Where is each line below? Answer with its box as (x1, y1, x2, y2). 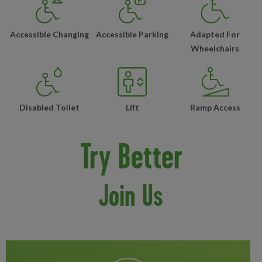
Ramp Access (189, 102, 240, 112)
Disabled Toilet (19, 102, 80, 112)
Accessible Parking (96, 29, 168, 39)
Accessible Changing (9, 29, 89, 39)
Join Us (99, 178, 163, 212)
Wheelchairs (191, 43, 240, 53)
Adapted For (190, 29, 240, 39)
